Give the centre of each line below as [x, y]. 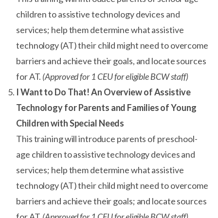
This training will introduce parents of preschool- [107, 139]
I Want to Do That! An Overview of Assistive [103, 92]
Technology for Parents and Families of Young [106, 108]
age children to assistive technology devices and [106, 154]
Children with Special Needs [70, 123]
